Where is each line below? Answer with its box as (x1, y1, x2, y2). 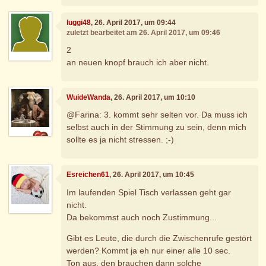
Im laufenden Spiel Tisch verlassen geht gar (66, 187, 232, 197)
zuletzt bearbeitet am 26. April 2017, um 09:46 (66, 28, 221, 37)
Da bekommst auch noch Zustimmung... (66, 212, 217, 222)
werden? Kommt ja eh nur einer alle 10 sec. (66, 245, 231, 255)
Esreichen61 (66, 170, 110, 179)
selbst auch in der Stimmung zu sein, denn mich (66, 122, 247, 132)
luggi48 (66, 18, 91, 27)
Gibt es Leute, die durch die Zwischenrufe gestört (66, 233, 252, 243)
